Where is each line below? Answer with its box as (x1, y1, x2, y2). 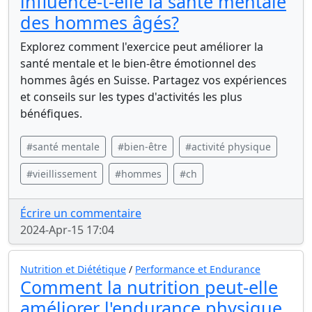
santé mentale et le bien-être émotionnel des (20, 56, 256, 71)
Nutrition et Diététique (20, 263, 126, 276)
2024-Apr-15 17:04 (20, 222, 114, 237)
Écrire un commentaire (20, 205, 141, 221)
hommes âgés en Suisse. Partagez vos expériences (20, 72, 287, 88)
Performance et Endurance (135, 263, 260, 276)
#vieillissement (26, 167, 97, 180)
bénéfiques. (20, 106, 82, 121)
